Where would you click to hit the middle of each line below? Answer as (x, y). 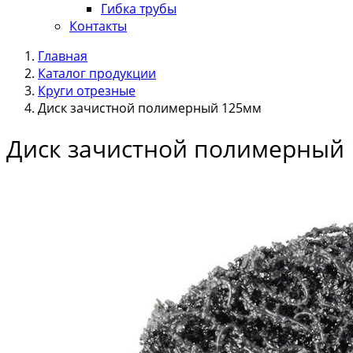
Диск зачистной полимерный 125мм (150, 108)
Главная (63, 56)
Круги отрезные (87, 91)
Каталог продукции (97, 73)
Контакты (98, 26)
